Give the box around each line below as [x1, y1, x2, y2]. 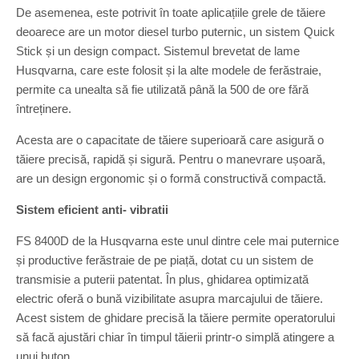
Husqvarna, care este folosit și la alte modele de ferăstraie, [16, 63, 321, 77]
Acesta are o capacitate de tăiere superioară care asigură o [16, 133, 324, 147]
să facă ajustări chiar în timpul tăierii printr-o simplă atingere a [16, 330, 334, 344]
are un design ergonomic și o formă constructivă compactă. [16, 171, 326, 185]
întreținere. [16, 102, 71, 115]
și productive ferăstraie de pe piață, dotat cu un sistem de [16, 253, 313, 267]
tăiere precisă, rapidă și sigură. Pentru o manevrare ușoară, [16, 152, 325, 166]
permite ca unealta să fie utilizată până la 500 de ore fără [16, 83, 309, 96]
